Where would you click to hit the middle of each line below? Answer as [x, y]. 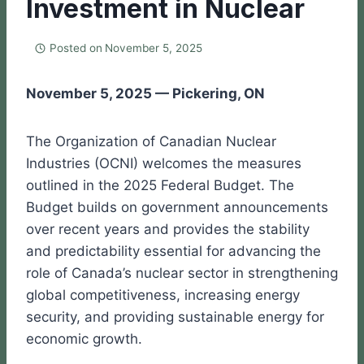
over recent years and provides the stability [168, 230]
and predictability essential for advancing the [173, 251]
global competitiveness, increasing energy [163, 295]
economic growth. [84, 339]
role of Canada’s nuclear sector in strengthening [182, 273]
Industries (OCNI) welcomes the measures [164, 164]
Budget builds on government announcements [177, 208]
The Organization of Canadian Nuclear [151, 142]
